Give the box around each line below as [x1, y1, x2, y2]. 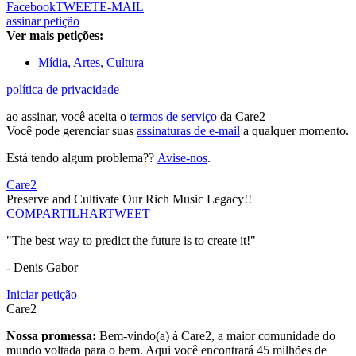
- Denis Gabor [6, 261, 78, 275]
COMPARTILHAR [6, 207, 106, 221]
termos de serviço [130, 110, 217, 124]
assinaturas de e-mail [137, 124, 240, 138]
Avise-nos [157, 151, 207, 165]
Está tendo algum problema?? [6, 151, 157, 165]
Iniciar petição [6, 288, 77, 302]
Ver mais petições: [6, 29, 103, 43]
